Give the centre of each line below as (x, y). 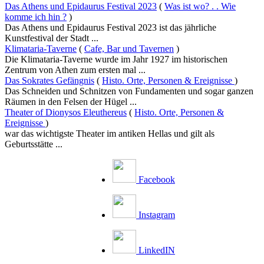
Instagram (157, 214)
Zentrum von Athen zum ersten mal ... (75, 70)
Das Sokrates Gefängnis (49, 80)
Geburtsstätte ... (34, 144)
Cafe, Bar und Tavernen (129, 48)
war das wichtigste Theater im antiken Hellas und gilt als (110, 133)
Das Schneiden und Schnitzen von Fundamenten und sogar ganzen (129, 91)
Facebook (157, 179)
